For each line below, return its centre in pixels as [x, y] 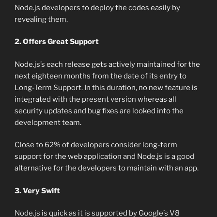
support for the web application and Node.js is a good [104, 157]
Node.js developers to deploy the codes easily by [97, 8]
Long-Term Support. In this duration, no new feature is [106, 87]
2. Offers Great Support [57, 42]
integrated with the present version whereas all [95, 99]
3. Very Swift [37, 191]
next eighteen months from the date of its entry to [101, 76]
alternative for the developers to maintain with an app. [107, 168]
